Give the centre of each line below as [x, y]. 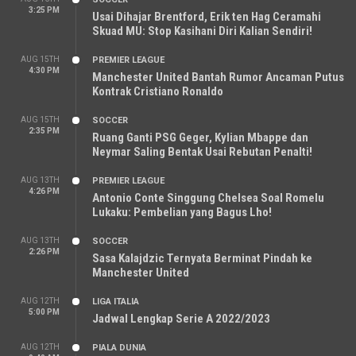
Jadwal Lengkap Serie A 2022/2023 [181, 319]
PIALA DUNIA [119, 348]
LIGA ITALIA [116, 302]
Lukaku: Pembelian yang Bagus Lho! [182, 212]
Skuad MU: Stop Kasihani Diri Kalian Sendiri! [202, 31]
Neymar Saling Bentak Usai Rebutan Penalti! [202, 152]
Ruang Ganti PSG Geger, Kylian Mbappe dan [200, 137]
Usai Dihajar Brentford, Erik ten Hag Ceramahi [207, 17]
